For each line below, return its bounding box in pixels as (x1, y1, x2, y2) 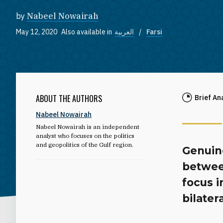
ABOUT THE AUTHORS (36, 92, 102, 105)
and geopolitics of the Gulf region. (36, 140, 133, 148)
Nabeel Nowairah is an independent (36, 122, 139, 130)
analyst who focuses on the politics (36, 131, 134, 139)
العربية (114, 27, 134, 36)
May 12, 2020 (16, 27, 57, 36)
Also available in (61, 27, 112, 36)
